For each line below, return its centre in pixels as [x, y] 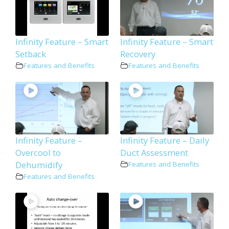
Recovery [138, 54]
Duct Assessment [154, 152]
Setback [31, 54]
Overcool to [38, 152]
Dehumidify [39, 165]
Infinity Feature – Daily [165, 140]
